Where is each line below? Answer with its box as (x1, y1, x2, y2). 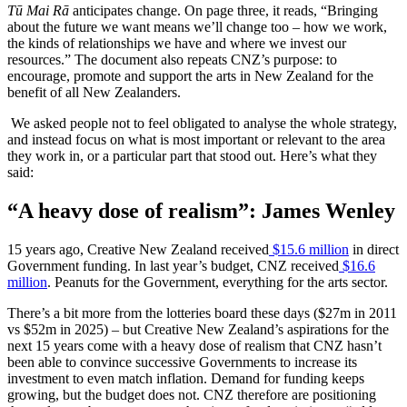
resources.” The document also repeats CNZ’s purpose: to (7, 52, 337, 68)
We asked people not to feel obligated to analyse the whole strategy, (7, 115, 397, 132)
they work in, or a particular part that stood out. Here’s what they (7, 148, 377, 164)
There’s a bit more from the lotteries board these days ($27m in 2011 (7, 304, 397, 321)
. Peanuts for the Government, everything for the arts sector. (47, 273, 388, 290)
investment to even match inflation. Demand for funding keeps (7, 370, 364, 386)
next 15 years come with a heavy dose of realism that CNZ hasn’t (7, 337, 382, 353)
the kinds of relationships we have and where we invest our (7, 35, 346, 52)
